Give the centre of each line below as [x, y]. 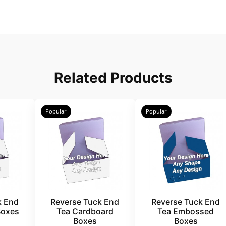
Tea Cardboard [85, 212]
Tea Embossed [186, 212]
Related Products [113, 78]
